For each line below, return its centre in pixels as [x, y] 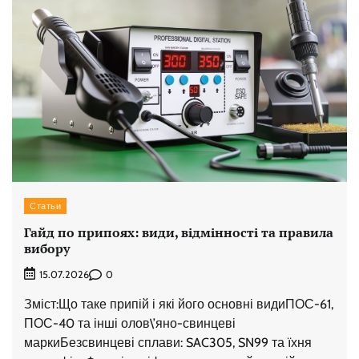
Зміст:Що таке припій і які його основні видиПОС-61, [179, 305]
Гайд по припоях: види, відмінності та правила [179, 233]
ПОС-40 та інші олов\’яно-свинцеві [130, 324]
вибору [47, 249]
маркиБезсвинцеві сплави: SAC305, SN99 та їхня [168, 343]
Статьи [45, 206]
